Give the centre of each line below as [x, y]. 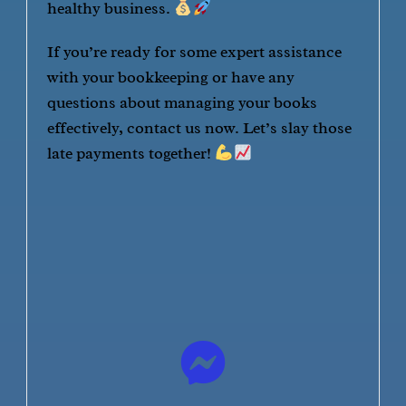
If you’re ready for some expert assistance [195, 52]
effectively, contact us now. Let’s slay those [200, 128]
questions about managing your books [183, 102]
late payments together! [131, 153]
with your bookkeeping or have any [171, 77]
